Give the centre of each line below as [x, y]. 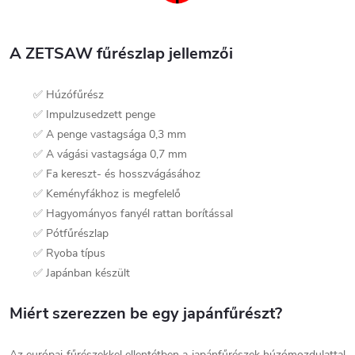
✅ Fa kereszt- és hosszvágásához [117, 174]
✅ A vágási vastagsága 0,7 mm [110, 155]
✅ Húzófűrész [69, 95]
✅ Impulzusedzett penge [94, 115]
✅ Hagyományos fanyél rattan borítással [133, 214]
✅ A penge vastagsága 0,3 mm [110, 135]
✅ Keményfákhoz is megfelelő [107, 194]
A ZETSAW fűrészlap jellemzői [121, 54]
